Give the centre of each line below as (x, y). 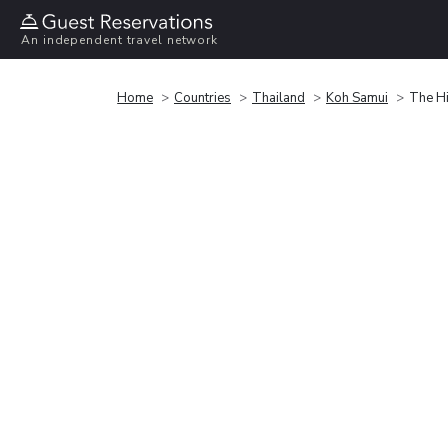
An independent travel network (120, 40)
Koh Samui (357, 97)
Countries (202, 97)
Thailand (278, 97)
